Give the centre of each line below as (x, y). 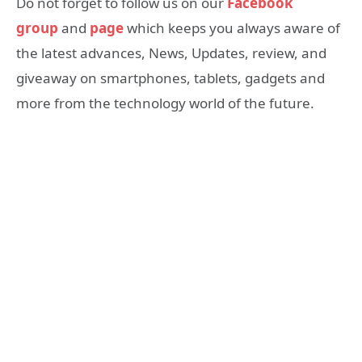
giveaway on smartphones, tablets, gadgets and (170, 78)
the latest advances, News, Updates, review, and (171, 53)
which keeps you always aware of (232, 28)
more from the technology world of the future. (165, 103)
